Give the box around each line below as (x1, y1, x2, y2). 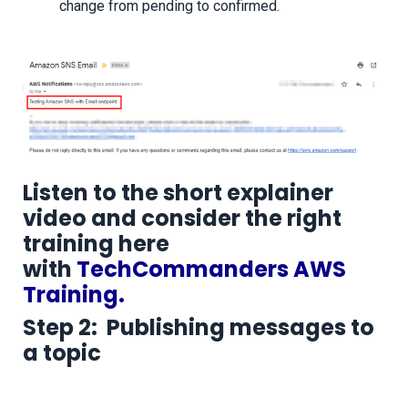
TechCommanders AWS (76, 254, 346, 285)
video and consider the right (23, 203, 342, 234)
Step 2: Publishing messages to (23, 312, 374, 343)
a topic (23, 338, 101, 369)
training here (23, 229, 169, 260)
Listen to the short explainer (23, 178, 333, 209)
